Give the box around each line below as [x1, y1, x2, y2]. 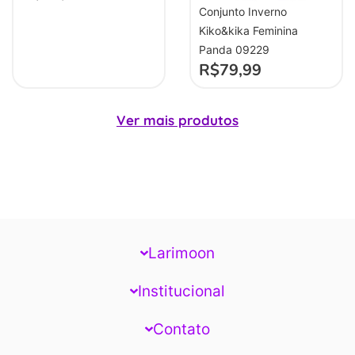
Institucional [137, 281, 225, 300]
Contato [152, 319, 210, 338]
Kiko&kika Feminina [199, 23, 298, 37]
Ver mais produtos [116, 111, 239, 128]
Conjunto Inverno [199, 4, 287, 18]
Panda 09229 [199, 42, 269, 56]
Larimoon [147, 243, 215, 262]
